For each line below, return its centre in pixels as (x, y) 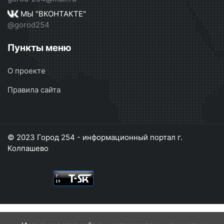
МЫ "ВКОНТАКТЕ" (52, 14)
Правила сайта (34, 90)
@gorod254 (28, 25)
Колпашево (28, 148)
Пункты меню (39, 48)
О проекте (26, 71)
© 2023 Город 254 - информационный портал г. (95, 137)
